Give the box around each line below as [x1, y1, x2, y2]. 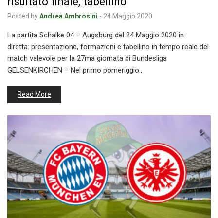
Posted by [7, 12, 38, 20]
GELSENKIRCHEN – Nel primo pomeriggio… [7, 66, 144, 75]
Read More [18, 91, 51, 99]
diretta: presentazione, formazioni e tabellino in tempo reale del [7, 42, 209, 52]
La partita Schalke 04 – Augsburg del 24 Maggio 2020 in [7, 31, 184, 40]
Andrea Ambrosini [39, 12, 98, 20]
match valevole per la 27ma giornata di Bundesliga [7, 54, 167, 63]
